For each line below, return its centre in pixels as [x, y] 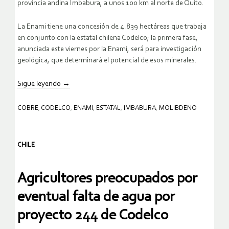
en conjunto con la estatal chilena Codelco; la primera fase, [108, 38]
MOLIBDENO [178, 108]
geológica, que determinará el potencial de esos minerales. [108, 61]
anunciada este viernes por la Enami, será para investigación [109, 50]
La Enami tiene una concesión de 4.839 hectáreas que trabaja [112, 27]
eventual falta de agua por [96, 197]
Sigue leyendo [40, 84]
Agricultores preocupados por [107, 178]
